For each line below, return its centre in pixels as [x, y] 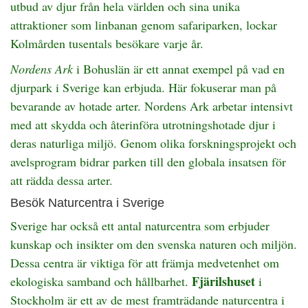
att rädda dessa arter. [62, 180]
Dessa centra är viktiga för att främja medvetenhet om [145, 263]
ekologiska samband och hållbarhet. [101, 281]
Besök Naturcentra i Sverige [87, 203]
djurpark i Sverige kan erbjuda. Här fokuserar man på [143, 87]
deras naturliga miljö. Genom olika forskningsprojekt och [153, 143]
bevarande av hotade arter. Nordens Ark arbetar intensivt [152, 106]
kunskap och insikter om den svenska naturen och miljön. [154, 244]
